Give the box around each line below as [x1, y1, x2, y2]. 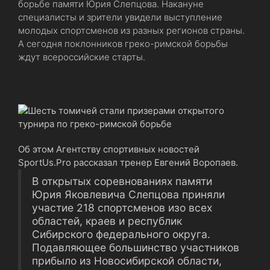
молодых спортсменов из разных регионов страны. [18, 25, 245, 36]
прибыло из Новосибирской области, [32, 254, 222, 267]
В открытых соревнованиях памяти [32, 175, 212, 187]
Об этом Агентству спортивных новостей [18, 143, 199, 155]
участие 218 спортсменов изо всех [32, 201, 212, 214]
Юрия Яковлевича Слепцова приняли [32, 188, 225, 201]
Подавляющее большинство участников [32, 241, 239, 254]
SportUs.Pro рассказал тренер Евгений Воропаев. [18, 157, 238, 168]
